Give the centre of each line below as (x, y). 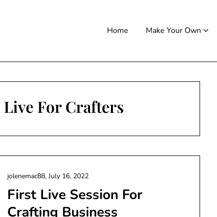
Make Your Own (173, 31)
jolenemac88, (28, 176)
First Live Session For (75, 195)
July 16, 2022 (68, 176)
